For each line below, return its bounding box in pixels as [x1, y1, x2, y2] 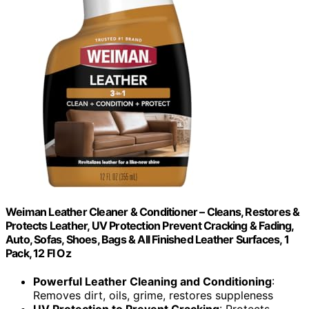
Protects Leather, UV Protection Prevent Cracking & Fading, [6, 218, 294, 232]
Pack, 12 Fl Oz [6, 246, 71, 260]
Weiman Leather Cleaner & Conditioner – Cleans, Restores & [6, 204, 300, 219]
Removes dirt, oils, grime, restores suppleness [33, 288, 273, 303]
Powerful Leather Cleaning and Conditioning [33, 275, 272, 289]
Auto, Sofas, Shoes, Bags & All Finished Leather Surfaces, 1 [6, 232, 289, 246]
